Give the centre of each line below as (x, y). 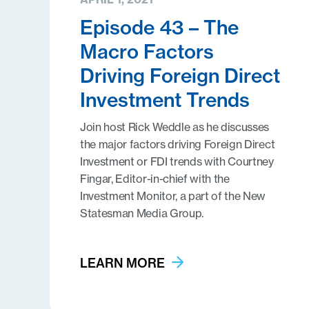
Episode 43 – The (159, 27)
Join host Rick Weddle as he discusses (175, 127)
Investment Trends (165, 100)
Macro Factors (147, 51)
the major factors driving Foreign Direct (178, 144)
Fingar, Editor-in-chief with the (155, 179)
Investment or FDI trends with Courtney (177, 161)
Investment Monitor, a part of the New (173, 196)
